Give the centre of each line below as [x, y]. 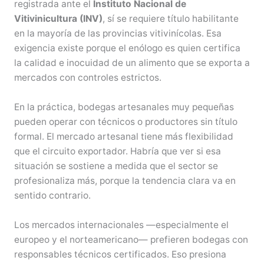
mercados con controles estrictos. [88, 78]
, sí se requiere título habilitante [170, 19]
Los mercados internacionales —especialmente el [121, 225]
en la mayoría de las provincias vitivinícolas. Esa [118, 34]
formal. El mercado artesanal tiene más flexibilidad [123, 136]
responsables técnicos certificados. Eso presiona [120, 254]
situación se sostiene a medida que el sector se [116, 166]
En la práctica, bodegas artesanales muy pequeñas [124, 107]
